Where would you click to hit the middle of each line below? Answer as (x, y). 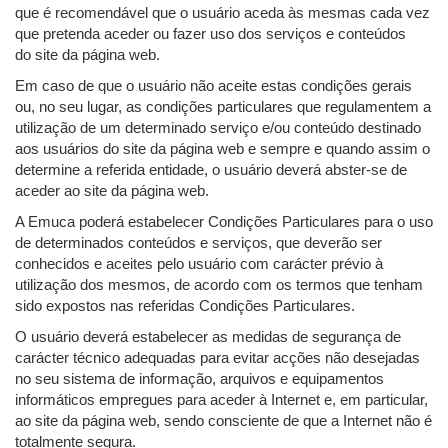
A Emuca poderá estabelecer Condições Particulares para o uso (224, 222)
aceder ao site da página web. (112, 191)
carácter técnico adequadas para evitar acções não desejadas (217, 358)
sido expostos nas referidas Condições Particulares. (185, 306)
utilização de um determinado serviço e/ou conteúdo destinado (218, 128)
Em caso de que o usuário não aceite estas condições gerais (213, 86)
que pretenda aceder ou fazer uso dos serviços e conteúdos (210, 34)
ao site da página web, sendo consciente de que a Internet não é (223, 421)
